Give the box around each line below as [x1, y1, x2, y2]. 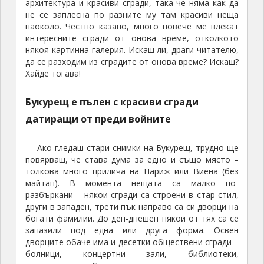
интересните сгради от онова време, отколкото [25, 32, 239, 44]
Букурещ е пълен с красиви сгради [25, 95, 199, 109]
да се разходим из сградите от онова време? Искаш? [25, 56, 239, 68]
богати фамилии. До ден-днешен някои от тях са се [25, 213, 239, 225]
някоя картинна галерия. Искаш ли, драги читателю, [25, 44, 239, 56]
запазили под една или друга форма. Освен [25, 225, 239, 236]
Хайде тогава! [25, 68, 81, 80]
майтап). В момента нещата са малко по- [25, 177, 239, 189]
